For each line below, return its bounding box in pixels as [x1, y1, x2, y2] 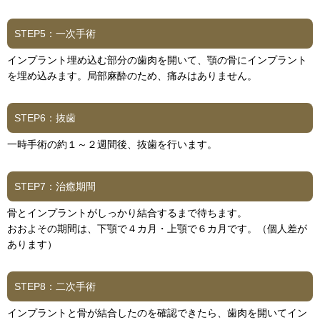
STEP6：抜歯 [14, 111, 76, 124]
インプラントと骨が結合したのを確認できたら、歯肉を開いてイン [7, 306, 307, 319]
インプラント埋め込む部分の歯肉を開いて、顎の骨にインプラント [7, 54, 307, 66]
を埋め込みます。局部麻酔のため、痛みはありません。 [7, 69, 257, 81]
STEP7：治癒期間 [14, 180, 96, 192]
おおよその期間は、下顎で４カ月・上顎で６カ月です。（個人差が [7, 222, 307, 234]
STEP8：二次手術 [14, 280, 96, 292]
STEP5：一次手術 [14, 27, 96, 39]
